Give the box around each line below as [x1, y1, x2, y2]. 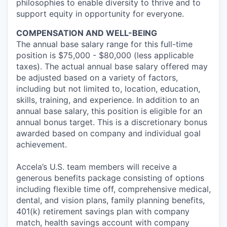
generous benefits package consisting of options [16, 173, 204, 183]
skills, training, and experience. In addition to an [16, 95, 199, 105]
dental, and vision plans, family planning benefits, [16, 195, 205, 205]
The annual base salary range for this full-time [16, 39, 193, 49]
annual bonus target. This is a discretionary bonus [16, 117, 207, 127]
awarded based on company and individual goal [16, 128, 201, 138]
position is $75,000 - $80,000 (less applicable [16, 50, 194, 60]
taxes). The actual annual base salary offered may [16, 61, 208, 71]
